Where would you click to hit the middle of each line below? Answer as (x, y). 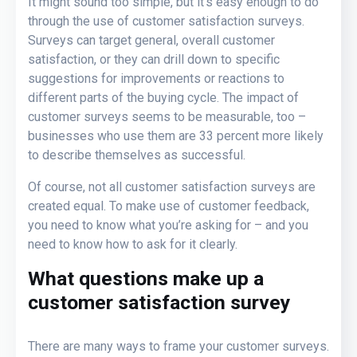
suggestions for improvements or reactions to (156, 78)
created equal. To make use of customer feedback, (169, 206)
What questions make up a (146, 278)
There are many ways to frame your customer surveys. (178, 346)
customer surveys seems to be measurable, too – (167, 116)
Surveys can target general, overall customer (151, 40)
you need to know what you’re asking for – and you (168, 225)
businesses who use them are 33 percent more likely (176, 135)
